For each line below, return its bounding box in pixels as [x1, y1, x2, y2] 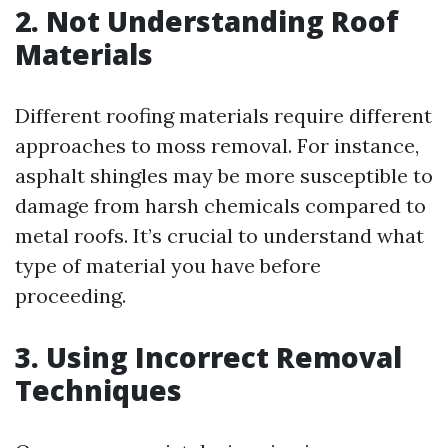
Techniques [15, 371, 182, 409]
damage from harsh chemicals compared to [15, 193, 426, 218]
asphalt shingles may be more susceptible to [15, 163, 433, 188]
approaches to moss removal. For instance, [15, 133, 419, 158]
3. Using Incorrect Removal [15, 338, 402, 376]
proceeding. [15, 283, 126, 308]
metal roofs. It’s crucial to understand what [15, 223, 424, 248]
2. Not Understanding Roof [15, 2, 399, 40]
